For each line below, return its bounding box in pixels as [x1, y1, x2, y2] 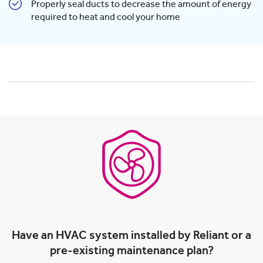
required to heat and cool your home [31, 12, 180, 22]
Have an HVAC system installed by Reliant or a [12, 230, 251, 242]
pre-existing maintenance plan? [49, 245, 214, 257]
